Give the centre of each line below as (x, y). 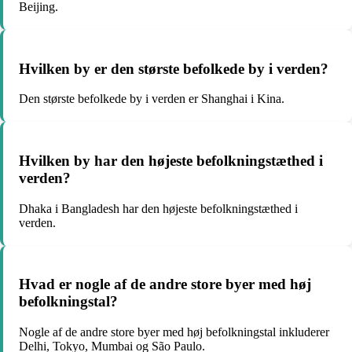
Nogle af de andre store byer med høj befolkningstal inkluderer (174, 332)
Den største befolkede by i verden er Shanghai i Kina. (152, 99)
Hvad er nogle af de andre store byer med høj (165, 284)
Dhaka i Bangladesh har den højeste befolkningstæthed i (158, 208)
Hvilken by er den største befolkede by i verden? (174, 68)
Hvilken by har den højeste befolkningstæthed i (171, 161)
